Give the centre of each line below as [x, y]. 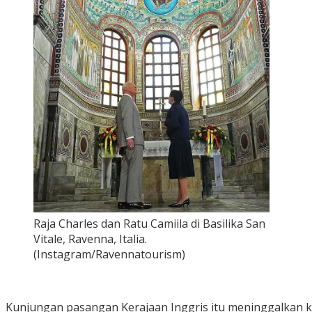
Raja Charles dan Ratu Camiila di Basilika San [149, 224]
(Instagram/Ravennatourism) [109, 255]
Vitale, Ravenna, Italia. [90, 239]
